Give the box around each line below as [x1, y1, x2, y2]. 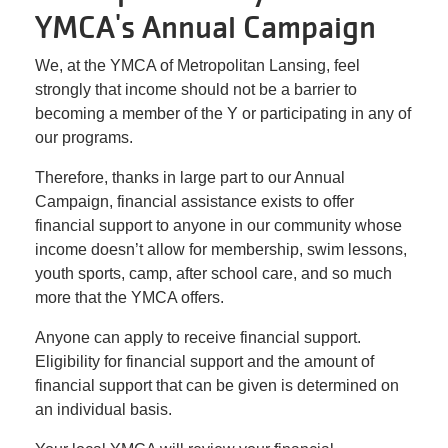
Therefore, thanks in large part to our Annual [35, 169, 345, 186]
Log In [16, 107, 63, 130]
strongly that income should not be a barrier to [35, 81, 357, 98]
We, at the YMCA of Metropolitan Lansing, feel [35, 57, 360, 74]
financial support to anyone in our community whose [35, 217, 402, 234]
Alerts [16, 17, 62, 40]
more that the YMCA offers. [35, 289, 224, 306]
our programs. [35, 129, 133, 146]
